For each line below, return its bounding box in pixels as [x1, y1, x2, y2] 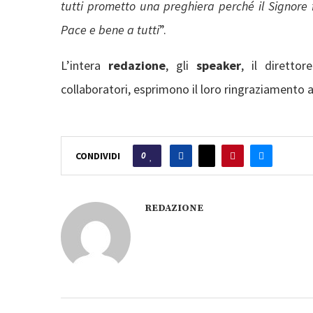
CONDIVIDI [75, 149, 120, 162]
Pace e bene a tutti [61, 21, 159, 38]
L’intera [61, 57, 109, 73]
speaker [196, 57, 242, 73]
